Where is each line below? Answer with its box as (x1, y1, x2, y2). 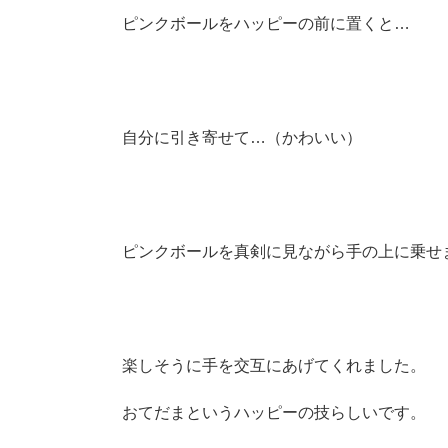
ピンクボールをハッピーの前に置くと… (122, 15, 410, 32)
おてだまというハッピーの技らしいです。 (122, 404, 426, 421)
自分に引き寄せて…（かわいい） (122, 129, 362, 146)
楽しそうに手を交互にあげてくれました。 (122, 357, 426, 374)
